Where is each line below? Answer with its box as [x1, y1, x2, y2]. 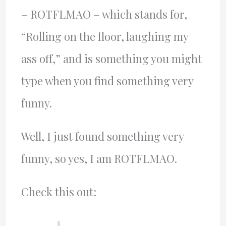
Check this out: [21, 184, 96, 199]
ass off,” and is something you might [21, 51, 202, 66]
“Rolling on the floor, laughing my [21, 29, 188, 44]
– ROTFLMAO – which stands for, [21, 7, 187, 22]
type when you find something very [21, 73, 193, 88]
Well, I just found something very [21, 129, 184, 144]
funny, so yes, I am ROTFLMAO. [21, 151, 177, 166]
